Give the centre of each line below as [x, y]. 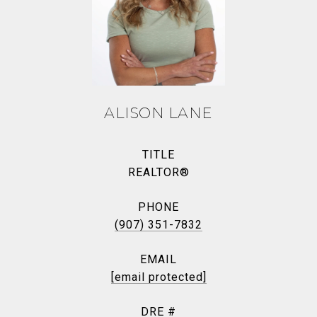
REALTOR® [158, 172]
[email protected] [158, 277]
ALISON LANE [158, 113]
